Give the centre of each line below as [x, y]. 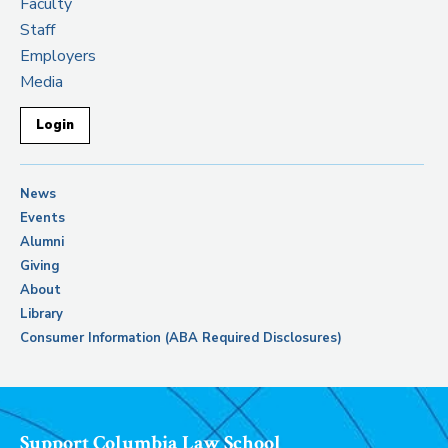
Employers [58, 56]
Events [42, 218]
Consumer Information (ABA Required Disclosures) [181, 338]
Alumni [42, 242]
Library [41, 314]
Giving [40, 266]
